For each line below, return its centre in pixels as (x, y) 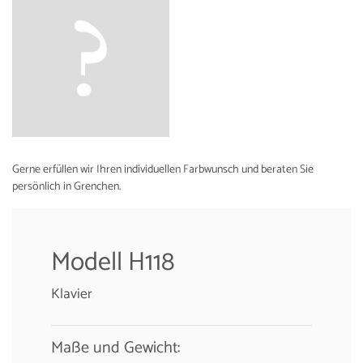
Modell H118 (113, 262)
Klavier (72, 294)
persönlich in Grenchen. (66, 186)
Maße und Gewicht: (115, 348)
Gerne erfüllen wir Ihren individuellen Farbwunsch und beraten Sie (163, 169)
